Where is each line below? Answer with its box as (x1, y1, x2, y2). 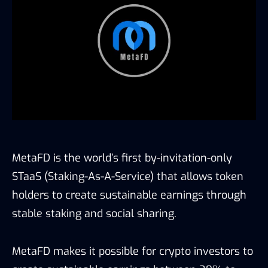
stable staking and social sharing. (12, 206, 179, 221)
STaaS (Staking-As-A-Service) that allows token (12, 169, 243, 184)
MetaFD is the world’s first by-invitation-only (12, 150, 232, 165)
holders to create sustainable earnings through (12, 187, 246, 202)
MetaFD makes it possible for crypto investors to (12, 243, 253, 258)
